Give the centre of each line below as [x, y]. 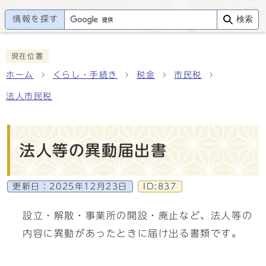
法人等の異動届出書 [94, 150]
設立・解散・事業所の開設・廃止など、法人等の [138, 216]
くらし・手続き [85, 75]
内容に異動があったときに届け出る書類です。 [132, 233]
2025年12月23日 [89, 186]
